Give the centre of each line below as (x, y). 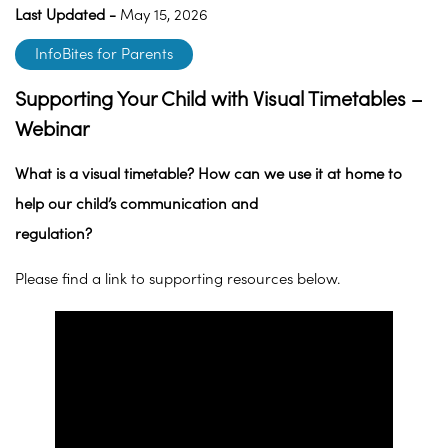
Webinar (52, 130)
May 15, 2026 (162, 16)
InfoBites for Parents (104, 55)
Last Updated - (65, 16)
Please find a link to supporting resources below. (177, 280)
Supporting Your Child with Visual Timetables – (218, 100)
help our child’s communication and (136, 205)
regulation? (53, 235)
